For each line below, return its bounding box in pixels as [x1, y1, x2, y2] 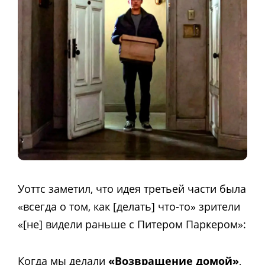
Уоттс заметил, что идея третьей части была [18, 181, 246, 196]
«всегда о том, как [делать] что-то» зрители [18, 199, 240, 214]
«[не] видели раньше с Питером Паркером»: [18, 216, 246, 231]
